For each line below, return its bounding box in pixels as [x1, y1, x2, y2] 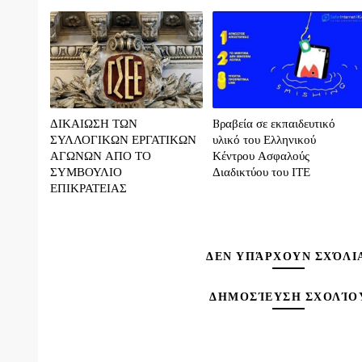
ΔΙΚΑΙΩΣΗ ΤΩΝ [50, 116, 137, 132]
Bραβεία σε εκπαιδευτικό [212, 116, 335, 132]
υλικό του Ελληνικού [212, 133, 316, 148]
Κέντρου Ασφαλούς [212, 149, 309, 164]
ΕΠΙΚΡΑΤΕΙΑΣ [50, 181, 127, 196]
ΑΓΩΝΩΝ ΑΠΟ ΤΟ [50, 149, 151, 164]
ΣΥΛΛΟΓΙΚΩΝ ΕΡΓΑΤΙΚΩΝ [50, 133, 196, 148]
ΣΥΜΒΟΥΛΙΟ [50, 165, 122, 180]
